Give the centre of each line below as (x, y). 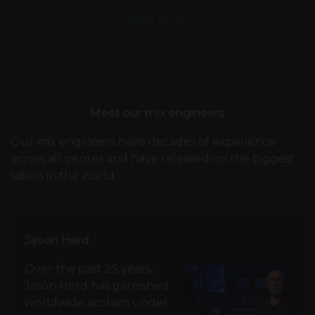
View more (157, 21)
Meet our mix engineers (157, 113)
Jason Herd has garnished (97, 286)
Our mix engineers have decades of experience (143, 142)
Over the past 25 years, (89, 269)
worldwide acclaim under (96, 303)
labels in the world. (64, 176)
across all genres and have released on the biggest (153, 159)
